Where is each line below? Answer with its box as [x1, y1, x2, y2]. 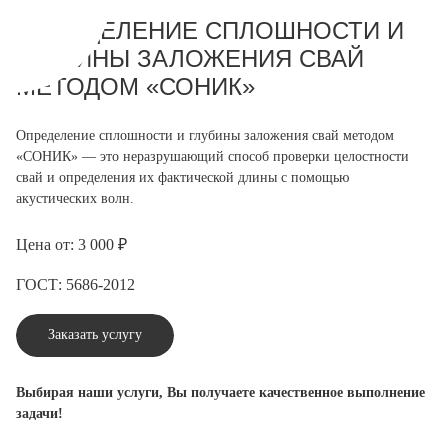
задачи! [16, 406, 63, 421]
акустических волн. [16, 191, 134, 206]
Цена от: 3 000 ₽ [16, 236, 127, 253]
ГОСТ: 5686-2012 [16, 276, 135, 293]
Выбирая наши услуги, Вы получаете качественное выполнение [16, 385, 425, 400]
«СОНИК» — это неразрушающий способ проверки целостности [16, 149, 409, 164]
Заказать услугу [48, 327, 142, 342]
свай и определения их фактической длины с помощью [16, 170, 349, 185]
